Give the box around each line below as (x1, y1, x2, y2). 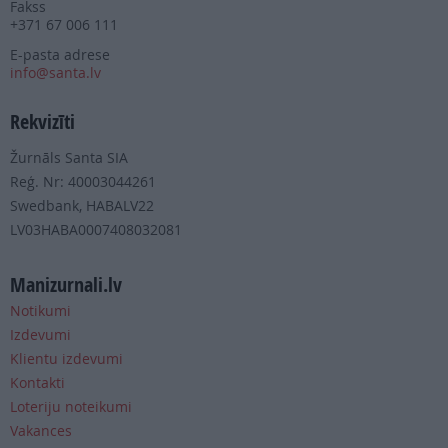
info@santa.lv (10, 63, 101, 83)
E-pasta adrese (10, 45, 110, 65)
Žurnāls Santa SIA (10, 148, 128, 168)
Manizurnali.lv (10, 271, 122, 299)
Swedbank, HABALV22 (10, 196, 154, 216)
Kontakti (10, 373, 65, 393)
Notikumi (10, 301, 71, 321)
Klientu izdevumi (10, 349, 123, 369)
